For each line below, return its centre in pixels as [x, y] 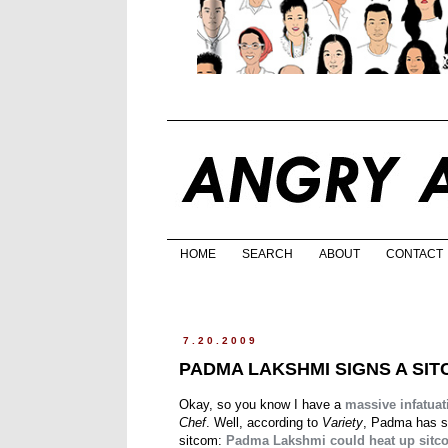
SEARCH [267, 254]
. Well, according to [264, 423]
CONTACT [414, 254]
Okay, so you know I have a [262, 405]
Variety [342, 423]
